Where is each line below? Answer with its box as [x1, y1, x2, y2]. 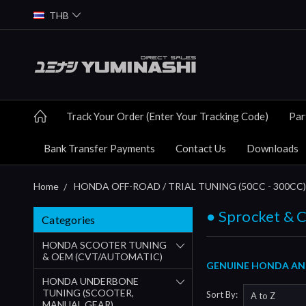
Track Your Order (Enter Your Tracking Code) [66, 109, 268, 122]
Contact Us [176, 141, 226, 154]
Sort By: [206, 289, 238, 301]
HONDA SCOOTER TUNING [42, 238, 167, 251]
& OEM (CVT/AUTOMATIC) [42, 250, 163, 262]
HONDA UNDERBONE [42, 275, 139, 287]
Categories [42, 212, 96, 226]
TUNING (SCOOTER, [42, 286, 134, 298]
